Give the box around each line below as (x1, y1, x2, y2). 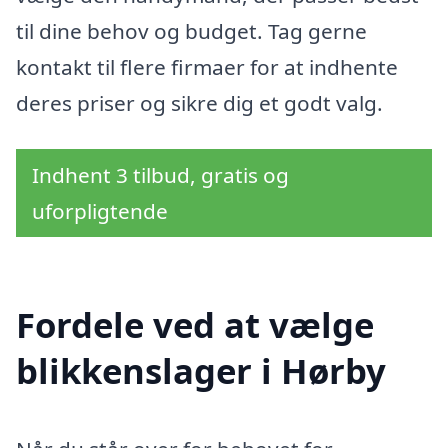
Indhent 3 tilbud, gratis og (32, 161, 289, 190)
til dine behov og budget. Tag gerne (16, 17, 367, 46)
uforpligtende (32, 197, 168, 226)
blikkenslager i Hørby (16, 346, 386, 394)
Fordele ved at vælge (16, 300, 374, 348)
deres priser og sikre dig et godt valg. (16, 89, 383, 118)
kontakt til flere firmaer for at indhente (16, 53, 398, 82)
